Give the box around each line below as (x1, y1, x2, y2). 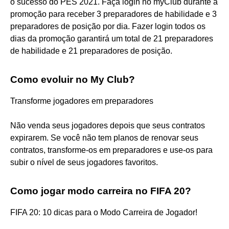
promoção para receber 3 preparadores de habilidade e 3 (10, 9, 217, 18)
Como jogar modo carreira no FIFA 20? (10, 185, 191, 196)
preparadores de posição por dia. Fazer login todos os (10, 21, 205, 31)
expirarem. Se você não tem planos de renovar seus (10, 133, 198, 142)
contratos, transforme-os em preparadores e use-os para (10, 145, 213, 154)
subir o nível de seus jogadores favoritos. (10, 157, 158, 167)
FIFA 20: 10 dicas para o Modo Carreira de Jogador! (10, 208, 197, 217)
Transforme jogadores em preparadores (10, 96, 153, 105)
